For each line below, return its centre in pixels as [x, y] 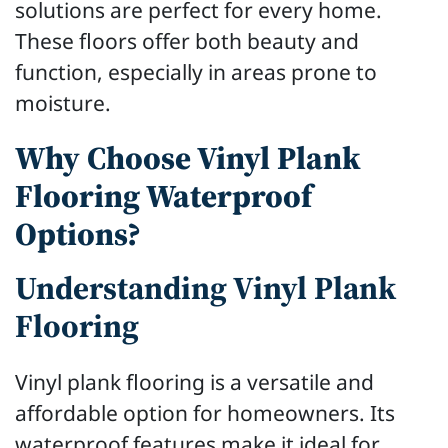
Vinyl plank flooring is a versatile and [194, 382]
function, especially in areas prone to [196, 72]
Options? [78, 234]
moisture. [63, 103]
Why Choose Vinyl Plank [188, 158]
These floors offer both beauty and [187, 41]
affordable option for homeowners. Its [205, 413]
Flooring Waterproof [163, 196]
